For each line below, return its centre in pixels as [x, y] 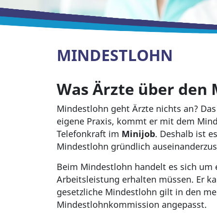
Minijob [138, 134]
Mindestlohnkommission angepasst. [132, 205]
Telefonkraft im [89, 134]
